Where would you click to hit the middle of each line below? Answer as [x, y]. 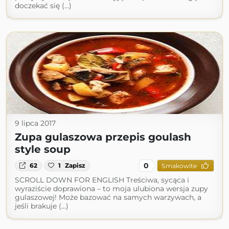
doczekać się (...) [43, 6]
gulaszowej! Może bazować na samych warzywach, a [108, 197]
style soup [43, 149]
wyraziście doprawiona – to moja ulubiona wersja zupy [111, 189]
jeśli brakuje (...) [42, 206]
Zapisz [75, 165]
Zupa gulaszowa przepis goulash [103, 137]
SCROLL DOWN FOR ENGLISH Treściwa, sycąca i [102, 180]
